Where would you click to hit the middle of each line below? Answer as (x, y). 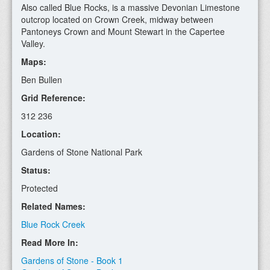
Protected (39, 188)
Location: (41, 134)
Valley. (33, 43)
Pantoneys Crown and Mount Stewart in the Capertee (123, 31)
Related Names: (53, 206)
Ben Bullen (42, 80)
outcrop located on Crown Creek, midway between (117, 19)
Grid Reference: (53, 98)
